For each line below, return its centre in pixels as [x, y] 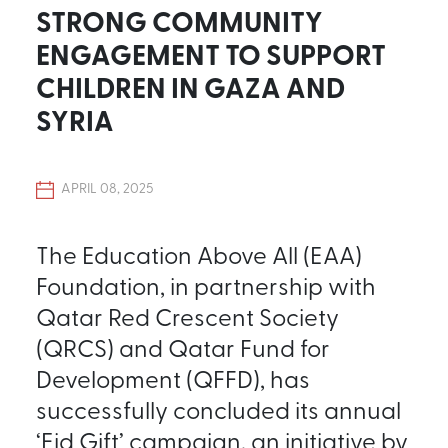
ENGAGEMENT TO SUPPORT [211, 53]
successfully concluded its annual [218, 408]
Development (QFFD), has [173, 377]
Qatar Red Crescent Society [187, 315]
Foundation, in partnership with [206, 284]
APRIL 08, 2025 [107, 188]
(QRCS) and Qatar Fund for [183, 346]
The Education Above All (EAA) [199, 253]
